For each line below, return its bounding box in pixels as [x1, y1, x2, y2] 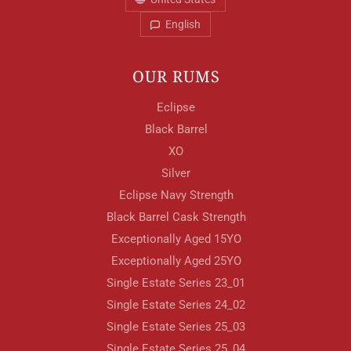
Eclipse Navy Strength [118, 188, 233, 203]
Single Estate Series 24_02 [107, 298, 245, 313]
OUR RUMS [132, 66, 220, 88]
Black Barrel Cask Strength [106, 210, 246, 225]
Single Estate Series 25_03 [107, 320, 245, 335]
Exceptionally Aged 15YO [110, 232, 241, 247]
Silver [161, 166, 190, 181]
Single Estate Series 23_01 [107, 276, 245, 291]
